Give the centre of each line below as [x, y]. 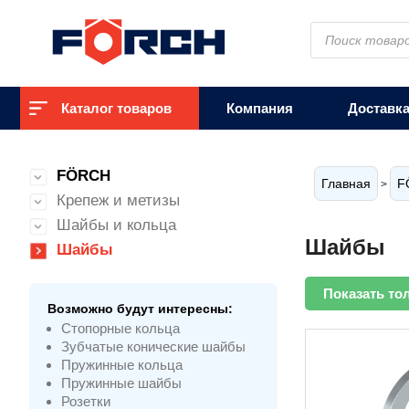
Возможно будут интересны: [140, 309]
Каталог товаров [116, 108]
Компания [260, 108]
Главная [346, 184]
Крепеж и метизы [118, 200]
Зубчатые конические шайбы [153, 346]
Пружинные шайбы [121, 383]
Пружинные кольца [122, 365]
